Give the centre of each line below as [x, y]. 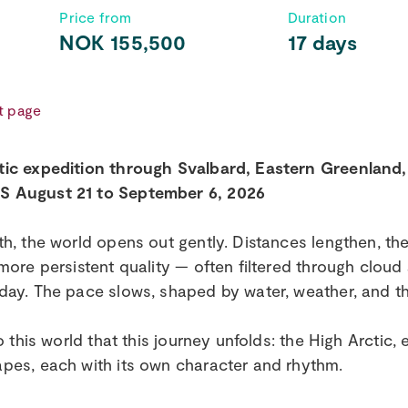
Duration [316, 16]
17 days [322, 41]
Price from [96, 16]
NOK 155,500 [123, 41]
